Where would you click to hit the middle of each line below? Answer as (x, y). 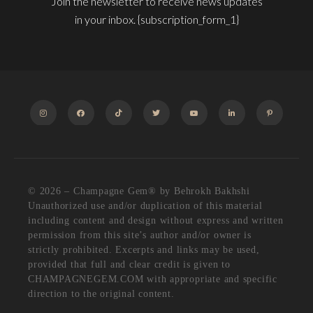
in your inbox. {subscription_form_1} (156, 20)
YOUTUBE (202, 139)
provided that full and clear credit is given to (129, 265)
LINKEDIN (239, 139)
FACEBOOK (91, 139)
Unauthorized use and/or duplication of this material (145, 206)
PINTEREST (279, 139)
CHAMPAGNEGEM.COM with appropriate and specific (153, 279)
